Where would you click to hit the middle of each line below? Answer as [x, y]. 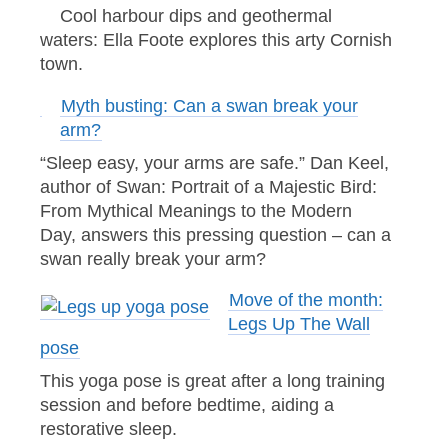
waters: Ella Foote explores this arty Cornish [216, 40]
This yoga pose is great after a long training [212, 381]
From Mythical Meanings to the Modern [196, 210]
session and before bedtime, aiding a [187, 405]
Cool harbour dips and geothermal [195, 16]
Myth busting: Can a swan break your [209, 105]
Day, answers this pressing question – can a [215, 234]
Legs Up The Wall [298, 324]
